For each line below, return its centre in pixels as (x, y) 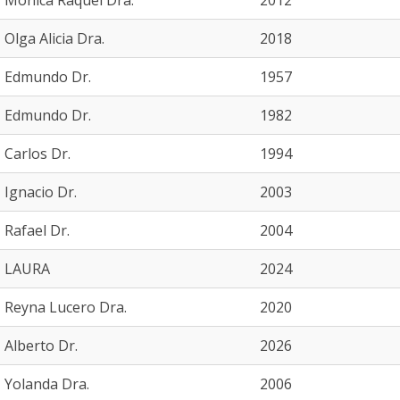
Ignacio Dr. (41, 192)
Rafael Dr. (37, 230)
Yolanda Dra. (47, 384)
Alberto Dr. (41, 346)
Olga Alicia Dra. (54, 38)
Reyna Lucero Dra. (66, 307)
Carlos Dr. (37, 154)
